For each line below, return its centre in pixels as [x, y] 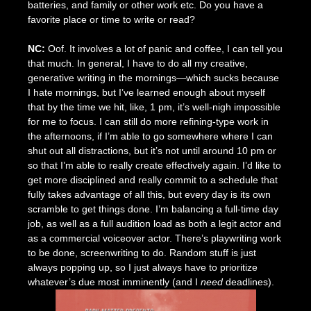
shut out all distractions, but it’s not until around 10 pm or [152, 150]
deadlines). [250, 281]
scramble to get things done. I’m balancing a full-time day [153, 209]
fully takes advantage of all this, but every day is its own [149, 194]
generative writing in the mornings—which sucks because [153, 77]
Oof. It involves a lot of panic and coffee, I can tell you [165, 48]
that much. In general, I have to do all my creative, [137, 63]
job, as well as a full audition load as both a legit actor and [154, 223]
